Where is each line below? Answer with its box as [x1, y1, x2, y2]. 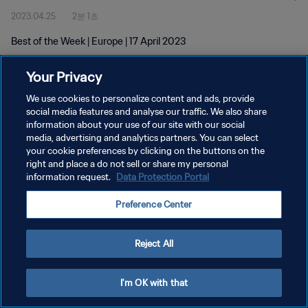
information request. [26, 171, 113, 183]
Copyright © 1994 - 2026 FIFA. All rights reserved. [11, 192, 166, 201]
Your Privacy [26, 68, 102, 85]
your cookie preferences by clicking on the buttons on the [26, 145, 265, 157]
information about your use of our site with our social [26, 119, 245, 131]
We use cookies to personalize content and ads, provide [26, 93, 255, 104]
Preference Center [115, 199, 192, 210]
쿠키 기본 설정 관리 [11, 171, 83, 181]
